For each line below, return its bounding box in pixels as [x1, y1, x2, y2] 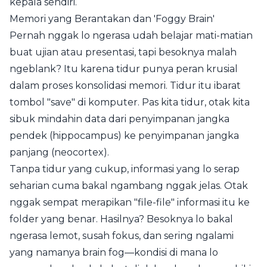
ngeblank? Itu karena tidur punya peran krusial [10, 63, 238, 74]
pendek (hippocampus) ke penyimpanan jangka [10, 130, 239, 141]
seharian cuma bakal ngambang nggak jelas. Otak [10, 180, 248, 191]
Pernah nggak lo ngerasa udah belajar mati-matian [10, 30, 253, 41]
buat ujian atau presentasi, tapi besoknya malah [10, 46, 237, 58]
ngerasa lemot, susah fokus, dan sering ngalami [10, 230, 234, 241]
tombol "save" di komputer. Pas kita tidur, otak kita [10, 97, 250, 108]
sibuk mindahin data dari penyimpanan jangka [10, 113, 229, 125]
